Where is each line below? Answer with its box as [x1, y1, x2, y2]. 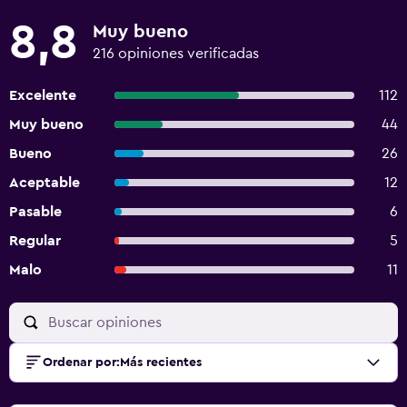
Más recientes [120, 356, 202, 369]
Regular [9, 233, 61, 248]
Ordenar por [43, 356, 116, 369]
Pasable [9, 204, 62, 219]
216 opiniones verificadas [93, 46, 259, 61]
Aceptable [9, 175, 80, 190]
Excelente [9, 88, 76, 103]
